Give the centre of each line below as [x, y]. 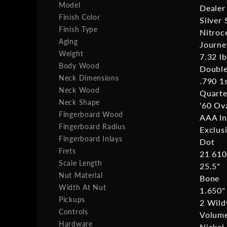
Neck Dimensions [89, 78]
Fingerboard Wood [91, 114]
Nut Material [81, 175]
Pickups [72, 199]
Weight [71, 53]
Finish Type [78, 29]
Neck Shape [79, 102]
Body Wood [79, 65]
